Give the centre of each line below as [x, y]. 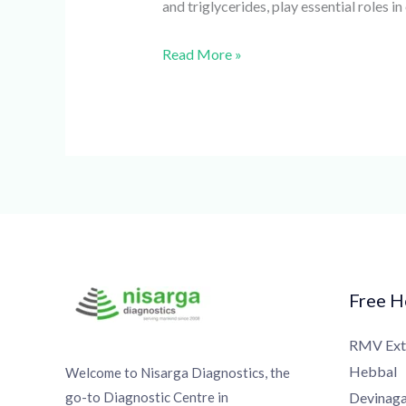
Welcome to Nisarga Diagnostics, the [171, 372]
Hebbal [366, 371]
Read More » [195, 53]
